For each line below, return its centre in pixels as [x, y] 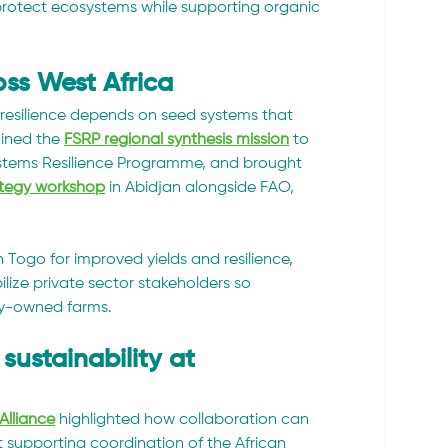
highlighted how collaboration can [184, 420]
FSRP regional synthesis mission [176, 140]
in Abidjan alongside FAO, [201, 188]
